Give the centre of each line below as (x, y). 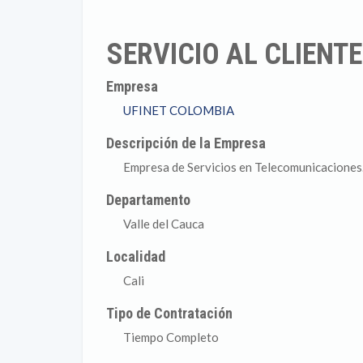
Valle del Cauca (164, 224)
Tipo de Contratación (170, 313)
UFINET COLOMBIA (179, 110)
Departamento (149, 200)
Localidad (136, 256)
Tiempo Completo (171, 337)
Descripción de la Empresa (186, 143)
